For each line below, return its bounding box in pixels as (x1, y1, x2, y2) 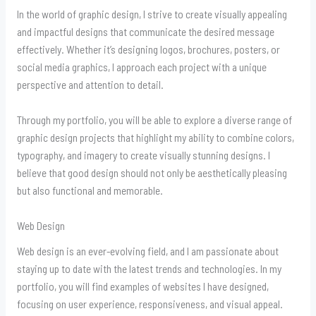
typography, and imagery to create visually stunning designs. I (16, 148, 270, 162)
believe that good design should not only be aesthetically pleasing (16, 166, 287, 180)
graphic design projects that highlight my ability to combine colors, (16, 130, 294, 145)
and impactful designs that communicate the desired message (16, 25, 274, 39)
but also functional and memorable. (16, 183, 163, 197)
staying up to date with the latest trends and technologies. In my (16, 261, 281, 275)
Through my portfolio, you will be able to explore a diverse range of (16, 113, 292, 127)
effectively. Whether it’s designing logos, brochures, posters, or (16, 42, 280, 56)
